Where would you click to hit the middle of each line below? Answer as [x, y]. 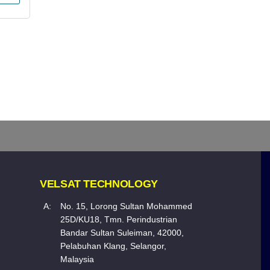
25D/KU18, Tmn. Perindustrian [119, 219]
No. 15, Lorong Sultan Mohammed [126, 206]
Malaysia [77, 259]
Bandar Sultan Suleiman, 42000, [122, 232]
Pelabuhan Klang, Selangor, [113, 246]
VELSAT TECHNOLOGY [99, 184]
